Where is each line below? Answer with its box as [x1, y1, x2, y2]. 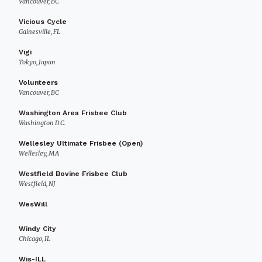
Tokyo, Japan [19, 58, 56, 66]
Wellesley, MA [19, 149, 59, 157]
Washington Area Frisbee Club [19, 109, 127, 117]
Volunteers [19, 78, 58, 87]
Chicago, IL [19, 235, 50, 243]
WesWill [19, 200, 47, 208]
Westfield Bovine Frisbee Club [19, 170, 127, 178]
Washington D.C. [19, 119, 65, 127]
